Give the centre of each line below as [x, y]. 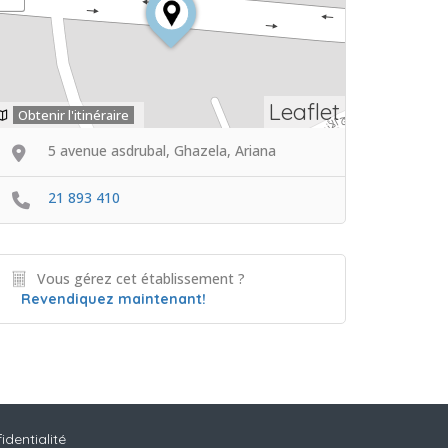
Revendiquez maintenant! [113, 298]
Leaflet [304, 111]
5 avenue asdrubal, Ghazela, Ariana [162, 150]
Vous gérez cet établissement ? [141, 278]
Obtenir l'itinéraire [73, 115]
